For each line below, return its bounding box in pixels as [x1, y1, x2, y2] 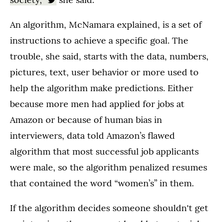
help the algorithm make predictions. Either [10, 82, 193, 94]
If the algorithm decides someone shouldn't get [10, 202, 208, 214]
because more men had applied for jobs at [10, 98, 184, 110]
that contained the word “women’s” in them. [10, 177, 194, 189]
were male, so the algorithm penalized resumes [10, 162, 207, 173]
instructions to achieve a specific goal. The [10, 35, 188, 47]
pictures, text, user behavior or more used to [10, 66, 199, 78]
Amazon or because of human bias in [10, 114, 162, 126]
